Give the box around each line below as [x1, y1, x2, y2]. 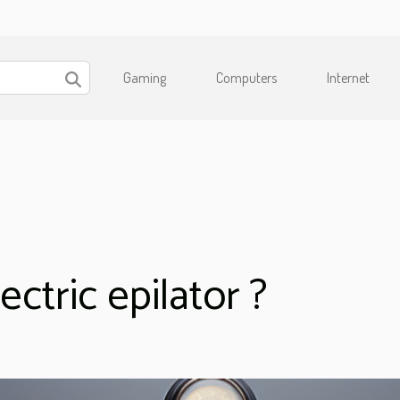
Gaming [123, 69, 166, 87]
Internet [327, 69, 370, 87]
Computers [216, 69, 277, 87]
